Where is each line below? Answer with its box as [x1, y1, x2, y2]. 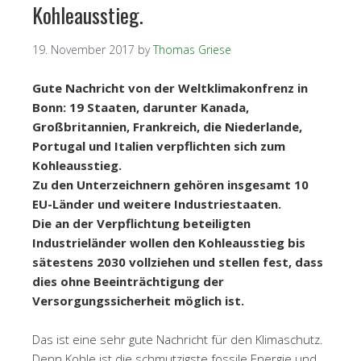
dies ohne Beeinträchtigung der [32, 272, 224, 289]
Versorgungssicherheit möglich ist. [32, 292, 244, 309]
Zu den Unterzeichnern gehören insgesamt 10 [32, 176, 309, 193]
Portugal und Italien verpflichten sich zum [32, 137, 285, 154]
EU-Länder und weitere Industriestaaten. [32, 195, 281, 212]
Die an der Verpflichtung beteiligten [32, 214, 251, 231]
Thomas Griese [153, 41, 231, 57]
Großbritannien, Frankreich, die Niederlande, [32, 118, 302, 135]
